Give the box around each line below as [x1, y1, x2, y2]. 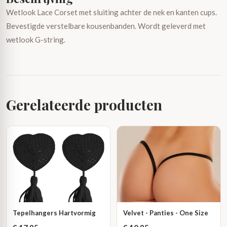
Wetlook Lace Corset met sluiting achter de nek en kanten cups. [6, 8, 217, 17]
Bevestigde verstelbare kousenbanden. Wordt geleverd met [6, 21, 206, 30]
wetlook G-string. [6, 35, 65, 44]
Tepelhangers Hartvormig [13, 209, 96, 217]
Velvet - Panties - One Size [123, 209, 208, 217]
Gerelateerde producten [6, 95, 162, 114]
